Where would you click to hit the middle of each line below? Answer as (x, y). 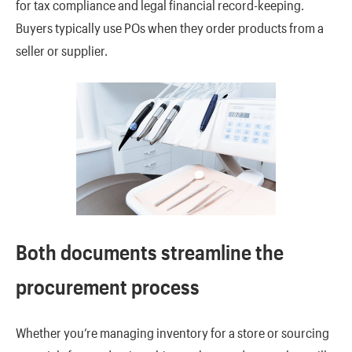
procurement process (108, 287)
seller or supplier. (62, 51)
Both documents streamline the (150, 253)
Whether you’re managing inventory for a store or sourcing (172, 332)
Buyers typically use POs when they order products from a (170, 28)
